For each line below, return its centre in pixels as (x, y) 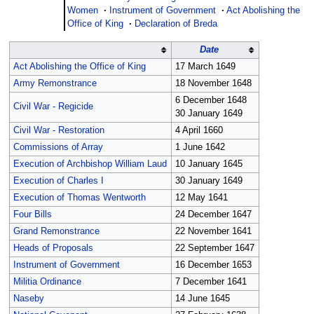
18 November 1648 (213, 84)
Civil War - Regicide (53, 107)
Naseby (28, 299)
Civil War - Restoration (59, 131)
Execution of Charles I (58, 181)
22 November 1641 (213, 232)
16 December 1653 (213, 265)
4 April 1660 (199, 131)
